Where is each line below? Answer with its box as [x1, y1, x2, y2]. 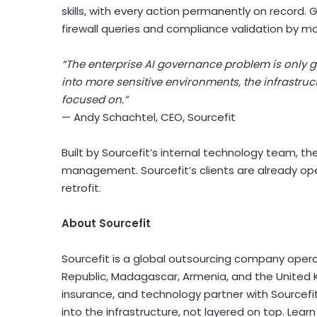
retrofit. [62, 180, 101, 196]
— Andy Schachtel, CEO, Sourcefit [62, 110, 236, 125]
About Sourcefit [62, 216, 151, 231]
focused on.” [62, 92, 128, 108]
